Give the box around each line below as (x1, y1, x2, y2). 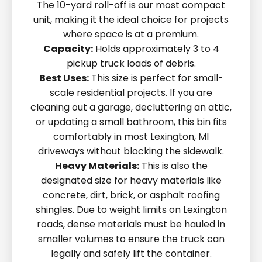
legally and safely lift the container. (50, 247, 212, 260)
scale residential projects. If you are (50, 86, 212, 99)
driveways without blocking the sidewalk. (38, 144, 224, 158)
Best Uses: (39, 71, 89, 85)
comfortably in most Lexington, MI (53, 130, 209, 143)
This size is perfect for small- (88, 71, 223, 85)
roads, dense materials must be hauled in (37, 218, 225, 231)
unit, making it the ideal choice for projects (33, 13, 229, 26)
